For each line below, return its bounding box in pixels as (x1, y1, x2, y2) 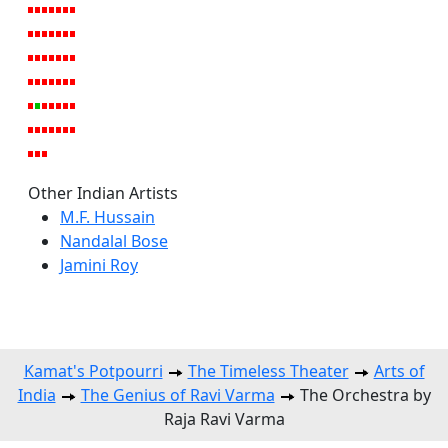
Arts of (373, 359, 425, 382)
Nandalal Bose (60, 229, 168, 252)
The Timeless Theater (187, 359, 349, 382)
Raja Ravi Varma (163, 407, 285, 430)
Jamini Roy (60, 253, 138, 276)
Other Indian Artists (28, 181, 178, 204)
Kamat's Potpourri (23, 359, 163, 382)
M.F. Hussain (60, 205, 155, 228)
